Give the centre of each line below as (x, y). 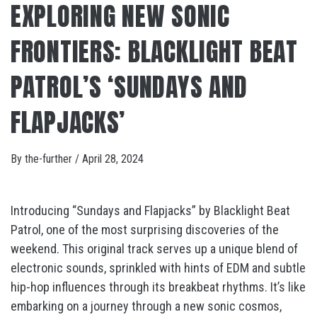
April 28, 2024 (113, 159)
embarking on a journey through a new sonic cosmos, (146, 306)
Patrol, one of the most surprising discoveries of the (145, 230)
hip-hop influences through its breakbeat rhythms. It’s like (158, 287)
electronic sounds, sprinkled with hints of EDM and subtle (158, 268)
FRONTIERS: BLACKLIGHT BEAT (154, 52)
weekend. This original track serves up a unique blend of (154, 249)
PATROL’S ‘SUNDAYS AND (129, 87)
